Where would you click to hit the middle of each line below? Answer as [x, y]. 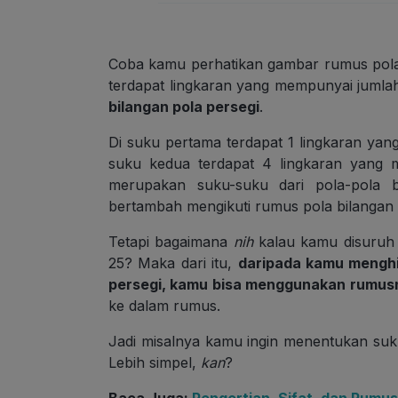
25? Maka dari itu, [173, 263]
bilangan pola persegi [184, 107]
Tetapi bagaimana [171, 242]
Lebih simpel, [155, 363]
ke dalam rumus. [164, 306]
